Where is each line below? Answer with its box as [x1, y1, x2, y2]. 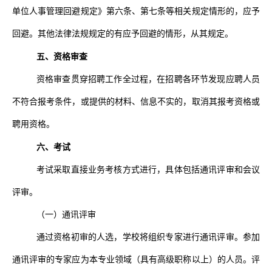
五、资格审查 [36, 52, 88, 61]
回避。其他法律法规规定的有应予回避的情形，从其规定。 [12, 29, 233, 38]
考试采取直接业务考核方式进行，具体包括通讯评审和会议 [36, 165, 260, 174]
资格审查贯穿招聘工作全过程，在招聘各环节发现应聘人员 [36, 74, 260, 84]
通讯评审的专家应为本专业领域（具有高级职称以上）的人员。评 [12, 254, 260, 264]
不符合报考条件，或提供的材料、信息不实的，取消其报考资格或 [12, 97, 260, 106]
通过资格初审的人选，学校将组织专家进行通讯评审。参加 [36, 232, 260, 242]
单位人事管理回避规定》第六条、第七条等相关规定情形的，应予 [12, 6, 260, 16]
